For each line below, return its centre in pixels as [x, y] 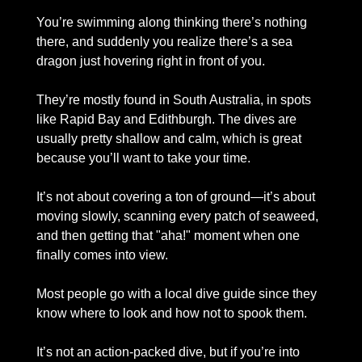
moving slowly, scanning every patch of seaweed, [177, 217]
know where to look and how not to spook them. [173, 314]
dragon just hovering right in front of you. [151, 61]
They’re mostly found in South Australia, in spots [174, 100]
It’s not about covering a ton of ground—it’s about [176, 197]
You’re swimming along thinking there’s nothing [172, 23]
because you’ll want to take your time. [145, 158]
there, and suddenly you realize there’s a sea [164, 42]
